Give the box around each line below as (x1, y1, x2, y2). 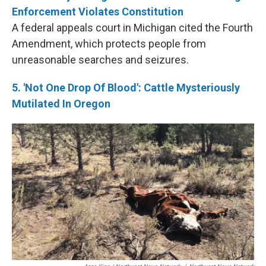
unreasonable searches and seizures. (12, 53, 189, 66)
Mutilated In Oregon (12, 97, 110, 110)
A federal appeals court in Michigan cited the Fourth (12, 21, 253, 34)
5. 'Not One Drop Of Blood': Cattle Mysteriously (12, 81, 240, 94)
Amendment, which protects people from (12, 37, 206, 50)
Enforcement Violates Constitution (12, 5, 183, 18)
